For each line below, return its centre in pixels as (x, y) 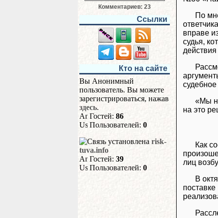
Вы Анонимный (107, 81)
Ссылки (152, 19)
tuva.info (94, 150)
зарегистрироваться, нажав (124, 99)
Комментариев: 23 (125, 7)
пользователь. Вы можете (122, 90)
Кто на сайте (143, 68)
